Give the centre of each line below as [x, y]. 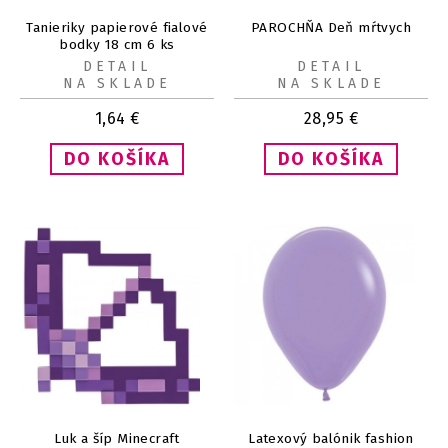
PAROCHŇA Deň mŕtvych [331, 28]
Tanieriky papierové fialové [117, 28]
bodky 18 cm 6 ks [117, 45]
